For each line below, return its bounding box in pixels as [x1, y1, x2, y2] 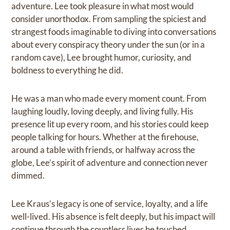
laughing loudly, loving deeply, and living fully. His [11, 106, 194, 117]
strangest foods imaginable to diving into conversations [11, 26, 217, 37]
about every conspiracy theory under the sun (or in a [11, 39, 205, 50]
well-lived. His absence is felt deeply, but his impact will [11, 211, 216, 222]
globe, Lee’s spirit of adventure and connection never [11, 157, 208, 168]
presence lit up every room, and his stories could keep [11, 119, 209, 130]
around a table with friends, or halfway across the [11, 144, 196, 156]
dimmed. [11, 170, 45, 181]
